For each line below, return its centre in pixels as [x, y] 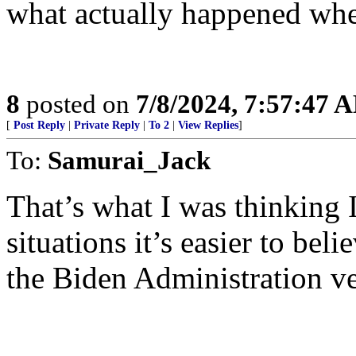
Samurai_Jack [129, 160]
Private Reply [107, 125]
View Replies [208, 125]
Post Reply [39, 125]
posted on [78, 104]
